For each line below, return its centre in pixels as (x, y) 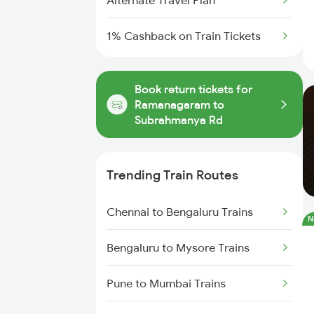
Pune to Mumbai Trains (166, 283)
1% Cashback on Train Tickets (184, 36)
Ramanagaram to (179, 104)
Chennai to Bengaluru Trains (180, 212)
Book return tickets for (193, 89)
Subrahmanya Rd (179, 120)
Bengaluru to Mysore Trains (178, 247)
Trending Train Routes (172, 175)
